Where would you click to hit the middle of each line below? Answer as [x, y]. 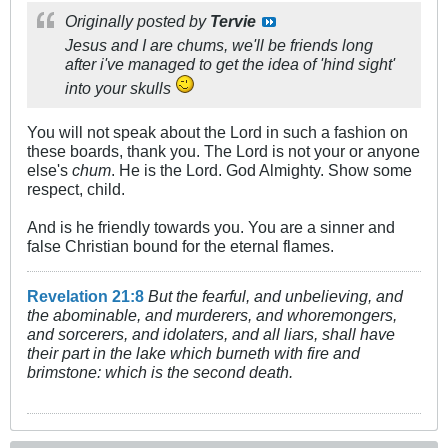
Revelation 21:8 [85, 296]
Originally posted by [137, 21]
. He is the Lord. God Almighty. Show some [261, 170]
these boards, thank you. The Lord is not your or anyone [223, 151]
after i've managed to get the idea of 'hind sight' [230, 64]
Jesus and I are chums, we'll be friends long [219, 45]
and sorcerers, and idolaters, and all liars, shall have [211, 334]
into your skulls [120, 88]
